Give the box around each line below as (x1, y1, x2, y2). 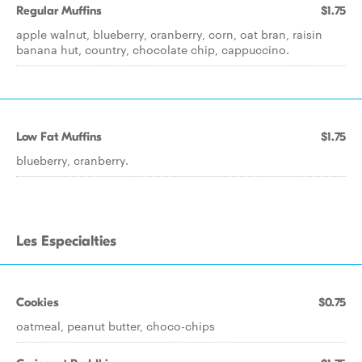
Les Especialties (16, 233, 116, 250)
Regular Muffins (16, 3, 102, 18)
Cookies (16, 295, 59, 309)
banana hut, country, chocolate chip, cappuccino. (16, 41, 289, 57)
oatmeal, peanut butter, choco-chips (16, 318, 215, 334)
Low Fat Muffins (16, 129, 102, 144)
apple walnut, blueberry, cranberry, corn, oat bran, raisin (16, 26, 322, 42)
